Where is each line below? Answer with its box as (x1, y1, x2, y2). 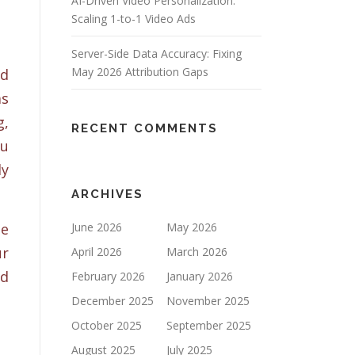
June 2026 (71, 219, 122, 235)
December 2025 (71, 293, 154, 308)
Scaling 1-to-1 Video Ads (71, 11, 196, 26)
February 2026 (71, 269, 145, 284)
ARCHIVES (71, 187, 143, 201)
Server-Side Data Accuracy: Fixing (71, 46, 242, 61)
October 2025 (71, 318, 142, 333)
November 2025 (166, 293, 250, 308)
